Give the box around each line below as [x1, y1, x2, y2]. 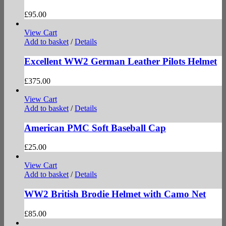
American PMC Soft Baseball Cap [24, 122, 166, 133]
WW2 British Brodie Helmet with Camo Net [24, 189, 206, 200]
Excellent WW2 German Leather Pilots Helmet [24, 56, 217, 67]
